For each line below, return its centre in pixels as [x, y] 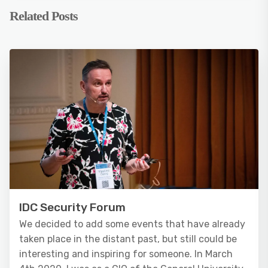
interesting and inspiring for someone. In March [126, 254]
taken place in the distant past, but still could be [128, 239]
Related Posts [44, 16]
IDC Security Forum [72, 207]
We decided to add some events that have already [132, 224]
